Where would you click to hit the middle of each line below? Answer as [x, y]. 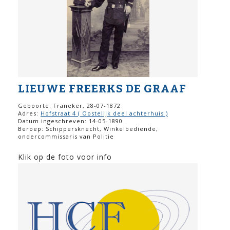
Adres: [29, 113]
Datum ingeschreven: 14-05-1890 [70, 121]
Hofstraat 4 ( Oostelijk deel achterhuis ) [104, 113]
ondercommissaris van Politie [66, 137]
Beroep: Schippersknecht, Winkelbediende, [88, 129]
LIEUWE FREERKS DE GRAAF [102, 89]
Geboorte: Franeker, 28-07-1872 [69, 106]
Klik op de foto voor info [65, 157]
